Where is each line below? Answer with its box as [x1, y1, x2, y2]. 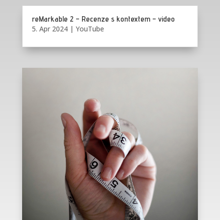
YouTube [75, 24, 104, 34]
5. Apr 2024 [31, 24, 68, 34]
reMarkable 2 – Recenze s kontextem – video [31, 14, 175, 24]
